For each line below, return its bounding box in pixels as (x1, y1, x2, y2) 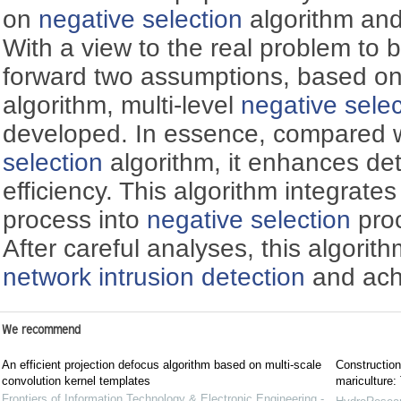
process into (3, 205, 148, 234)
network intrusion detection (3, 262, 306, 291)
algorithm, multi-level (3, 90, 242, 119)
